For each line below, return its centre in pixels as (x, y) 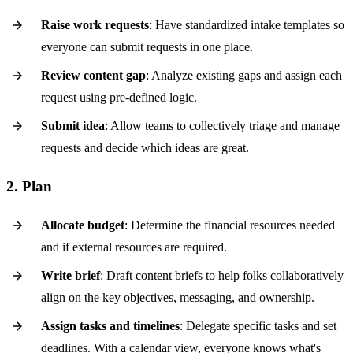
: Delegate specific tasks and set (258, 325)
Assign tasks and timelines (110, 325)
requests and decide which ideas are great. (145, 148)
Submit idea (73, 126)
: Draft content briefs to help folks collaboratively (222, 275)
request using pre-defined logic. (119, 98)
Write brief (71, 275)
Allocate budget (83, 225)
